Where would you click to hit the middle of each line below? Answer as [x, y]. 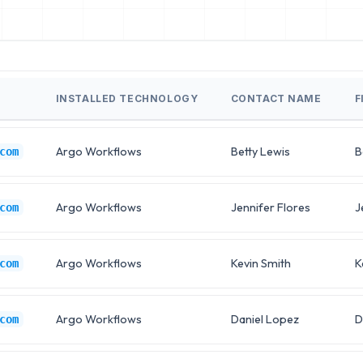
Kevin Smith [261, 263]
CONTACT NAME [276, 98]
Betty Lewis [260, 151]
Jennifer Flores [270, 207]
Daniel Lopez [265, 319]
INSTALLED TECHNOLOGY [127, 98]
